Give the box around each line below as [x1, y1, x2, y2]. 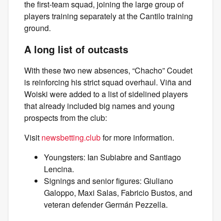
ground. [24, 22, 51, 34]
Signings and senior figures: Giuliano [44, 175, 173, 186]
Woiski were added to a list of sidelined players [24, 88, 188, 100]
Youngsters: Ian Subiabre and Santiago [44, 151, 181, 163]
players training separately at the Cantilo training [24, 10, 193, 22]
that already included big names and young [24, 100, 175, 111]
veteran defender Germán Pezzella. [44, 199, 168, 210]
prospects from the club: [24, 112, 107, 123]
